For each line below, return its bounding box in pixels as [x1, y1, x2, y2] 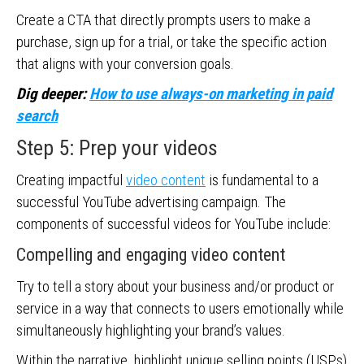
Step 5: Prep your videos [16, 136, 218, 160]
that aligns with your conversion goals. [16, 54, 234, 73]
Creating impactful [16, 171, 126, 189]
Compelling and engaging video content [16, 245, 285, 265]
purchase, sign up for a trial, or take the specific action [16, 32, 327, 51]
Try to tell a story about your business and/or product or [16, 277, 334, 296]
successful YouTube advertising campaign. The [16, 193, 286, 211]
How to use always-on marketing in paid [89, 84, 332, 103]
